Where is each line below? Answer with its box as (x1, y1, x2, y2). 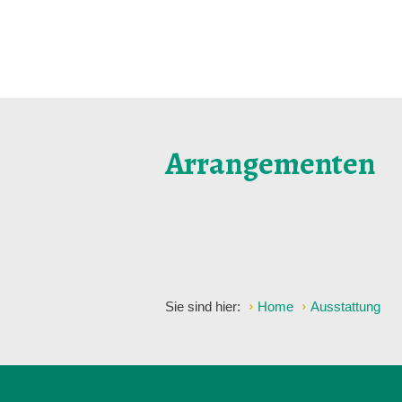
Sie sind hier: (165, 298, 244, 314)
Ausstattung (310, 298, 380, 314)
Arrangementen (165, 141, 375, 185)
